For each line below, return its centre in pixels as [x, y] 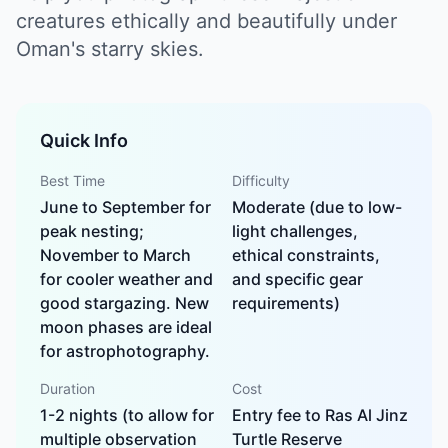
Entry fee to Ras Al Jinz [320, 415]
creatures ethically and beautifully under [206, 21]
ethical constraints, [306, 255]
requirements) [286, 303]
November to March [115, 255]
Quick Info [84, 140]
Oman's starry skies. [110, 49]
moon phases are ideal [126, 327]
